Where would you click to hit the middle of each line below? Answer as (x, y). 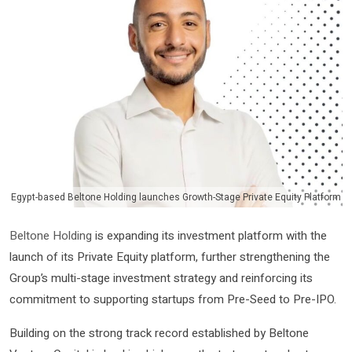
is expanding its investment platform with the (209, 235)
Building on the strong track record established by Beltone (159, 333)
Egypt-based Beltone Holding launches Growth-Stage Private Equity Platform (176, 198)
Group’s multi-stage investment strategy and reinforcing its (161, 278)
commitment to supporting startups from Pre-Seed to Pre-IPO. (173, 299)
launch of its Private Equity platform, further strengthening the (170, 257)
